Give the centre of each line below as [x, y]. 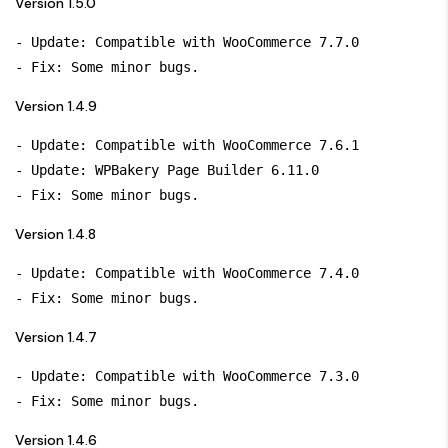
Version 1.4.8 [55, 233]
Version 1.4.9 [56, 105]
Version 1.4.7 [56, 336]
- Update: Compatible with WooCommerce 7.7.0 [187, 41]
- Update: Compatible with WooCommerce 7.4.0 [187, 272]
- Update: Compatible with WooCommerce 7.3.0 [187, 375]
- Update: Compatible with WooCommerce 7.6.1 [187, 144]
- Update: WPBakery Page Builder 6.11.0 [167, 169]
